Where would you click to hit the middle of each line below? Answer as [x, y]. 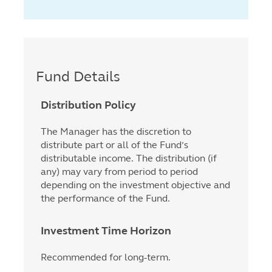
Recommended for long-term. [106, 257]
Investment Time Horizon [106, 231]
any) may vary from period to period [119, 172]
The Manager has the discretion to [116, 131]
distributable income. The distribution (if [129, 158]
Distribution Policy [88, 105]
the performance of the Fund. [105, 198]
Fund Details [78, 77]
